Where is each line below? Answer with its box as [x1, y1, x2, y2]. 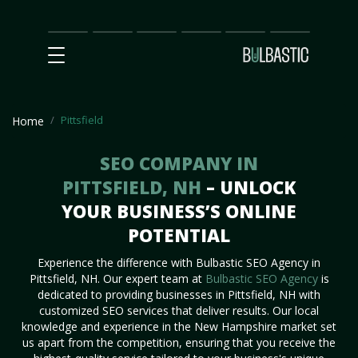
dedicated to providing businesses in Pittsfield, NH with [38, 287, 320, 302]
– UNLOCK [206, 175, 296, 199]
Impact [92, 38, 129, 54]
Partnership [181, 23, 241, 38]
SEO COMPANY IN [100, 151, 258, 175]
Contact [269, 23, 311, 38]
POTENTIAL [128, 223, 230, 247]
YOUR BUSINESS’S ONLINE [62, 199, 296, 223]
